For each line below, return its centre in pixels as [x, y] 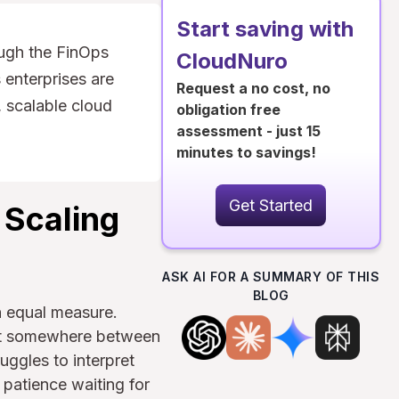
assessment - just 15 [248, 131]
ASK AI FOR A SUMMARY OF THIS [271, 277]
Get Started [271, 205]
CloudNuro [232, 61]
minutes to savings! [246, 152]
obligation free [228, 110]
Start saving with [265, 29]
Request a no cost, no [253, 88]
